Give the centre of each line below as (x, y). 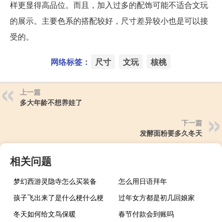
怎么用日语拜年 (143, 181)
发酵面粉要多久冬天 (171, 133)
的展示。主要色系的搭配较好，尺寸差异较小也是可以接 (109, 20)
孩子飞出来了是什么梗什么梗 (58, 197)
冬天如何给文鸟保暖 (45, 213)
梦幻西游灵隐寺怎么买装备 (55, 181)
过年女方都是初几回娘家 (157, 197)
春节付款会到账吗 (146, 213)
